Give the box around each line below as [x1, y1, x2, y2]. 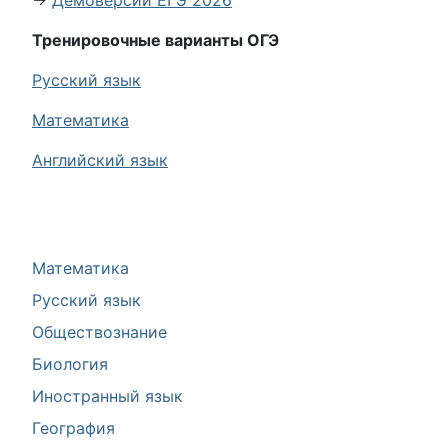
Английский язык [32, 150, 168, 170]
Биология [32, 354, 108, 374]
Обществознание [32, 322, 167, 342]
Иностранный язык [32, 386, 183, 406]
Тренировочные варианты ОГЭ [32, 30, 279, 50]
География [32, 418, 115, 438]
